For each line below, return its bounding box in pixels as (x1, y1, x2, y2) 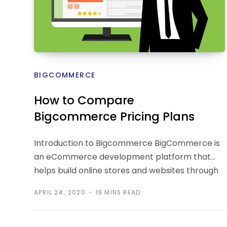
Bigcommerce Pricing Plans (34, 108, 195, 125)
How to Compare (34, 92, 134, 108)
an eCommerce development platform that (34, 151, 211, 163)
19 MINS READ (95, 188, 141, 197)
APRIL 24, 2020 (34, 188, 86, 197)
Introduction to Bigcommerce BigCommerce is (34, 137, 220, 149)
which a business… (34, 178, 105, 190)
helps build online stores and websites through (34, 165, 218, 176)
